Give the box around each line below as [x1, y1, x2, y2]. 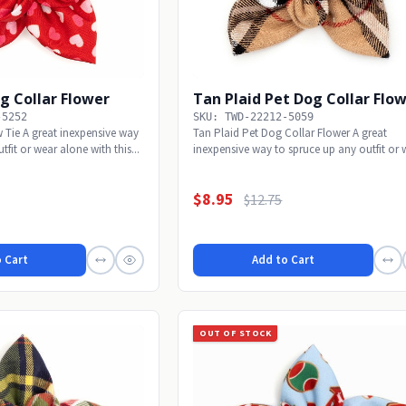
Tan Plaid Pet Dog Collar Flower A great [193, 124, 388, 140]
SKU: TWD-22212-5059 [193, 110, 314, 123]
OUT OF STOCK [199, 326, 272, 339]
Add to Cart [252, 252, 315, 268]
